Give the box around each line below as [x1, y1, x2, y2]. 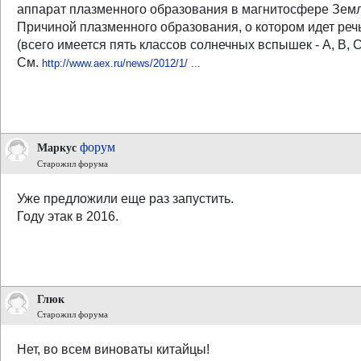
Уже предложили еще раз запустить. [17, 192, 234, 205]
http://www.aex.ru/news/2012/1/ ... [42, 57, 201, 69]
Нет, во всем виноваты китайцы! [17, 342, 210, 356]
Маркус [37, 141, 77, 154]
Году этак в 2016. [17, 210, 118, 223]
